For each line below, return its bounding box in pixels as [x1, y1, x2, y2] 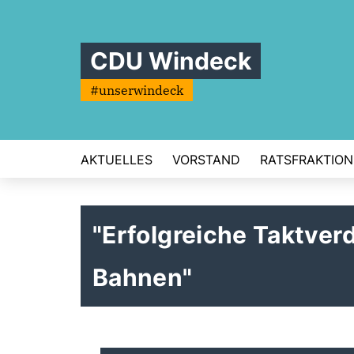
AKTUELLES [81, 152, 153, 168]
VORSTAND [172, 152, 240, 168]
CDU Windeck [90, 47, 251, 75]
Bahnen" [92, 263, 193, 292]
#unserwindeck [90, 82, 183, 98]
